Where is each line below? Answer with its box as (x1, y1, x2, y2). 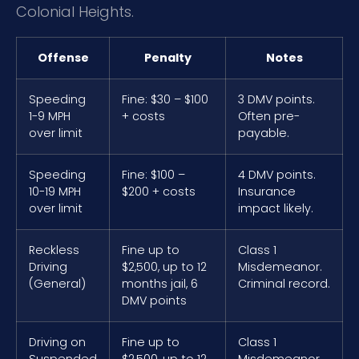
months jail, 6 (122, 275, 198, 292)
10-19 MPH (29, 183, 81, 200)
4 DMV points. (238, 166, 316, 183)
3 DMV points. (238, 91, 315, 107)
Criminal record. (238, 275, 330, 292)
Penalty (143, 49, 192, 66)
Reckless (29, 241, 79, 258)
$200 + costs (122, 183, 196, 200)
